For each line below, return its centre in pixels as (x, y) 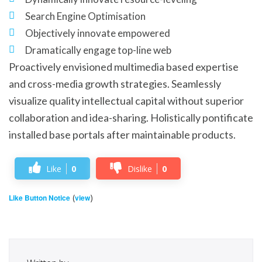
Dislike (140, 169)
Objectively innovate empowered (98, 33)
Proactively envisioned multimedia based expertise (124, 67)
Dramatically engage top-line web (98, 50)
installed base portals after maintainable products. (122, 135)
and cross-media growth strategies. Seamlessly (115, 84)
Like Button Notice (39, 198)
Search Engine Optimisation (85, 16)
